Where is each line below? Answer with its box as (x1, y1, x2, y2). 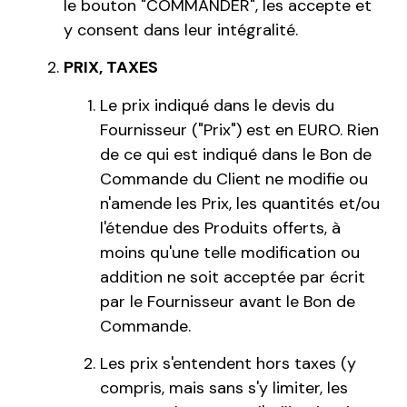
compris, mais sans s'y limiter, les (100, 377, 348, 400)
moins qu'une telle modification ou (100, 241, 360, 263)
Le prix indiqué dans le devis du (100, 94, 334, 116)
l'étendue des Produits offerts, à (100, 216, 341, 239)
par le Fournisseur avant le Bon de (100, 290, 355, 313)
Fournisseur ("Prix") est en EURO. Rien (100, 118, 379, 141)
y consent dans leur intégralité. (64, 18, 298, 41)
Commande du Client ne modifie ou (100, 167, 368, 190)
